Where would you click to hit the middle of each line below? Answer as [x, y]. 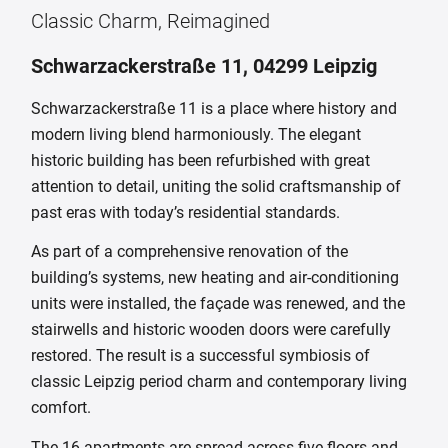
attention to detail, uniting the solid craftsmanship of [216, 186]
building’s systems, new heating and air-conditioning [215, 278]
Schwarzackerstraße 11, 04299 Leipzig [204, 66]
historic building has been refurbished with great [201, 160]
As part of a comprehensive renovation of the [190, 252]
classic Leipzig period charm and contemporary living [219, 382]
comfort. [61, 408]
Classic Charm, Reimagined [151, 21]
